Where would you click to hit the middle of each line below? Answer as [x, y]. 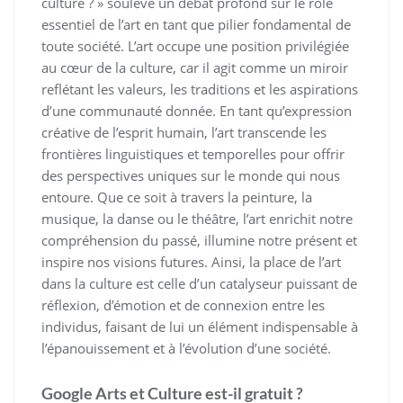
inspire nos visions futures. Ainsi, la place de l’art [191, 262]
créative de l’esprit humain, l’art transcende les [184, 132]
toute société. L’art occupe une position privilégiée [195, 46]
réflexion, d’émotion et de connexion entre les [183, 305]
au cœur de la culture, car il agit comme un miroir [195, 67]
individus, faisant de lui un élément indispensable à [200, 327]
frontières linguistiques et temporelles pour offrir [193, 154]
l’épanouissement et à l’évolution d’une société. [186, 348]
